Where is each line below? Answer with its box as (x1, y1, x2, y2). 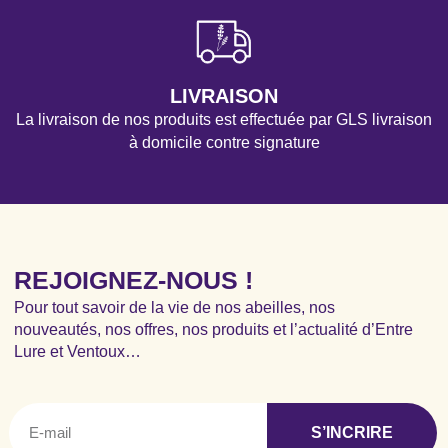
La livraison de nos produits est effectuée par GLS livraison (16, 110, 432, 128)
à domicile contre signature (128, 133, 320, 151)
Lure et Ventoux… (14, 342, 141, 360)
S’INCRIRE (311, 423, 393, 441)
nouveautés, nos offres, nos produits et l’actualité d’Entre (14, 320, 413, 338)
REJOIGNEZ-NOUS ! (14, 265, 253, 294)
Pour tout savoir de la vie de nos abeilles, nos (14, 298, 335, 316)
